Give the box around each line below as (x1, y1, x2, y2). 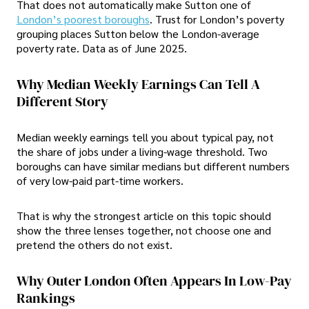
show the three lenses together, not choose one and (17, 223, 271, 238)
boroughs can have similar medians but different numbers (17, 159, 290, 174)
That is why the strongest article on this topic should (17, 208, 271, 223)
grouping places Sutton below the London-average (17, 26, 259, 41)
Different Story (17, 91, 108, 111)
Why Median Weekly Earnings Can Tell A (17, 74, 260, 94)
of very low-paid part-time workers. (17, 173, 183, 188)
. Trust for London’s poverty (150, 11, 284, 26)
